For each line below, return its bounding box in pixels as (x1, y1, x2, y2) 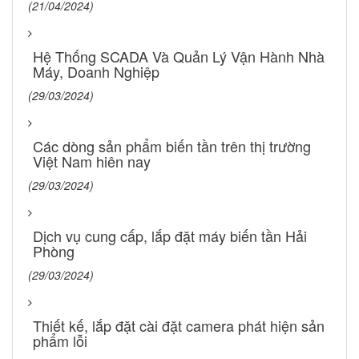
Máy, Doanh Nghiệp (33, 60, 159, 82)
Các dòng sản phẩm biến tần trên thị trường (33, 135, 311, 156)
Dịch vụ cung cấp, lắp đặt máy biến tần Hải (33, 224, 307, 246)
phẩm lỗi (33, 329, 87, 351)
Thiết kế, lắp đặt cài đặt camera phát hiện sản (33, 314, 325, 336)
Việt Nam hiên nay (33, 150, 151, 171)
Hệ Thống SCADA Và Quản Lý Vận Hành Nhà (33, 45, 325, 67)
